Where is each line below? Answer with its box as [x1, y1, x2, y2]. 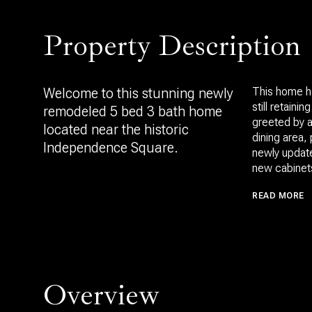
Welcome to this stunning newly [43, 85, 233, 102]
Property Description [43, 27, 300, 64]
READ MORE [252, 191, 304, 201]
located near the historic [43, 121, 189, 138]
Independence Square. [43, 139, 178, 156]
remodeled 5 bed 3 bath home [43, 103, 222, 120]
